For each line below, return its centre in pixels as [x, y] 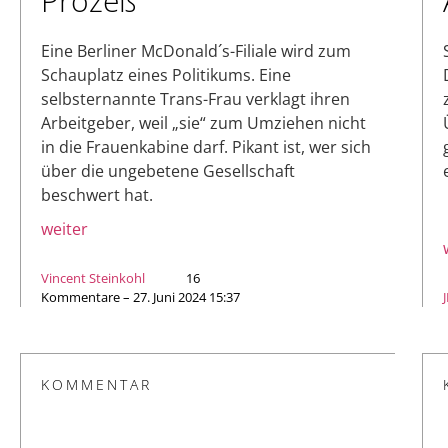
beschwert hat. [97, 194]
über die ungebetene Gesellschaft [168, 170]
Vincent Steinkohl [93, 277]
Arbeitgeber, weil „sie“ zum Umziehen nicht [203, 122]
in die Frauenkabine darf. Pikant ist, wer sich [206, 146]
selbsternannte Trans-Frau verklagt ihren [195, 98]
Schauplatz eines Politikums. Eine [166, 74]
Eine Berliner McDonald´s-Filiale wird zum [196, 50]
